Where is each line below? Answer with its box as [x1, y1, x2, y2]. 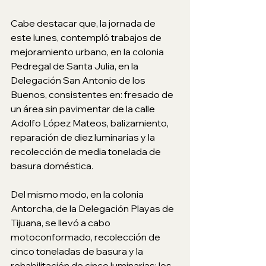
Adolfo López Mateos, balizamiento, [11, 117, 170, 129]
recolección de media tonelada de [11, 145, 163, 158]
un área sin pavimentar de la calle [11, 103, 157, 115]
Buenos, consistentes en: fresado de [11, 88, 175, 101]
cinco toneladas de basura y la [11, 245, 145, 258]
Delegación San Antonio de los [11, 74, 147, 87]
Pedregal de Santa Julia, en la [11, 60, 140, 72]
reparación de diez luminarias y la [11, 131, 157, 144]
